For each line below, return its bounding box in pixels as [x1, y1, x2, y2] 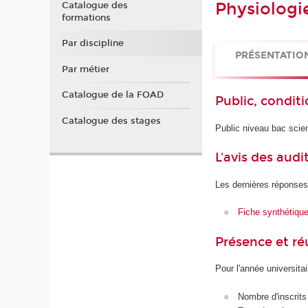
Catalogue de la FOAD [61, 89, 164, 101]
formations [61, 12, 111, 23]
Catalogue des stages [61, 115, 161, 126]
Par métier [61, 63, 109, 75]
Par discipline [61, 38, 124, 49]
